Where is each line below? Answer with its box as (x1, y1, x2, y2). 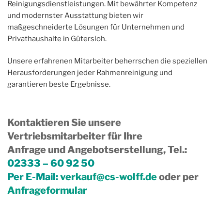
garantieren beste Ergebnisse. (7, 80, 110, 89)
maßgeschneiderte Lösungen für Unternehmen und (7, 22, 185, 31)
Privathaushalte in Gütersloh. (7, 34, 107, 43)
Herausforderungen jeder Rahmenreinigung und (7, 68, 172, 77)
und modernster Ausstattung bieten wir (7, 11, 143, 20)
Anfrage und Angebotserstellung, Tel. (7, 143, 185, 155)
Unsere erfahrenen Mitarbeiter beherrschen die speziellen (7, 57, 207, 66)
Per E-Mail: (7, 170, 60, 183)
